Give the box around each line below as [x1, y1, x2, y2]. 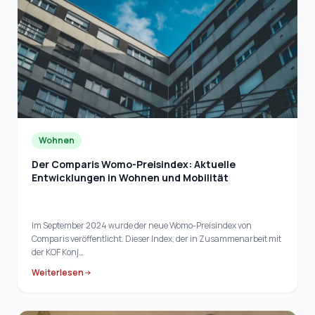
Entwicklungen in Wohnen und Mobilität [32, 170, 229, 184]
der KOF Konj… [32, 245, 84, 258]
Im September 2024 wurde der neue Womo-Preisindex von [32, 219, 252, 231]
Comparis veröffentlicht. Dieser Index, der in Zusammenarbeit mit [32, 232, 281, 245]
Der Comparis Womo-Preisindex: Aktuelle [32, 157, 236, 171]
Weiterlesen [32, 266, 84, 278]
